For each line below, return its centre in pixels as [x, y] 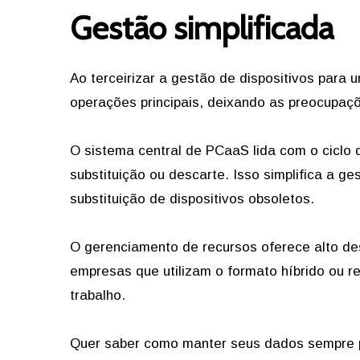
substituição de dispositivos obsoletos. [192, 199]
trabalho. [100, 295]
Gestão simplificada [202, 28]
